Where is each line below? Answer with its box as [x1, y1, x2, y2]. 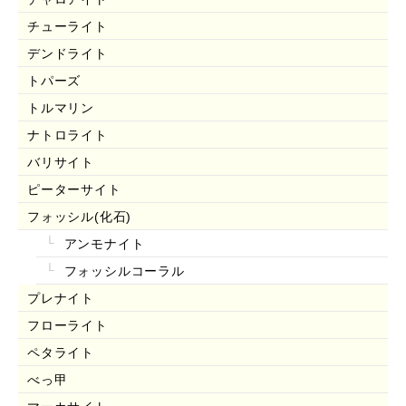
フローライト [27, 317, 108, 333]
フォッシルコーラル [59, 263, 185, 278]
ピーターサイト [27, 181, 121, 197]
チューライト [27, 18, 108, 34]
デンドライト [27, 45, 108, 61]
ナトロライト [27, 127, 108, 142]
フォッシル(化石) [27, 208, 132, 224]
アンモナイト [59, 236, 145, 251]
